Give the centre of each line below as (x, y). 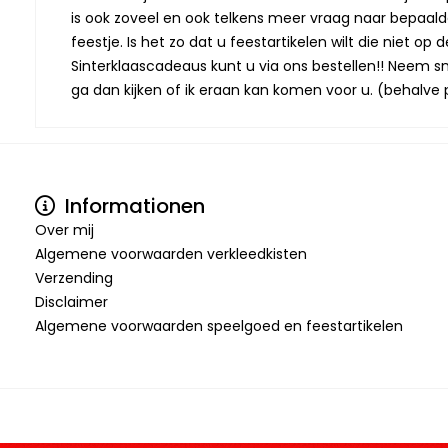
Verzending (74, 278)
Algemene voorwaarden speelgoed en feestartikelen (219, 326)
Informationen (132, 206)
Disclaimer (71, 302)
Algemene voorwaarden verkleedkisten (171, 254)
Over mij (64, 230)
